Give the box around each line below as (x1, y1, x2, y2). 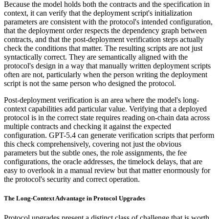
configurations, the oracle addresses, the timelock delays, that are (4, 157, 202, 166)
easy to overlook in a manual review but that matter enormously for (4, 166, 210, 175)
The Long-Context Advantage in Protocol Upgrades (4, 195, 145, 202)
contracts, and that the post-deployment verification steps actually (4, 35, 204, 44)
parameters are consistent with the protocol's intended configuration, (4, 18, 213, 26)
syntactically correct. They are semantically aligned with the (4, 53, 188, 62)
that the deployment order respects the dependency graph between (4, 26, 207, 35)
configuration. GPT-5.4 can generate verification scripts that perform (4, 131, 214, 140)
